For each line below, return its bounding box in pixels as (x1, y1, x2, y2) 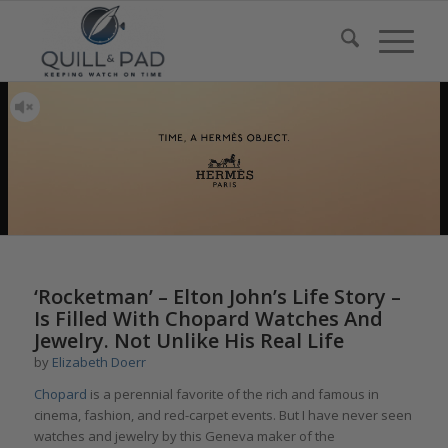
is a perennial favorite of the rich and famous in (86, 385, 379, 404)
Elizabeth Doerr (51, 353, 146, 371)
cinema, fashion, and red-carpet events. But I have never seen (33, 406, 412, 425)
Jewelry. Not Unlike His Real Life (33, 327, 344, 354)
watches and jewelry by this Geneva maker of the (33, 427, 335, 446)
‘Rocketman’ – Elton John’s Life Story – (33, 283, 401, 310)
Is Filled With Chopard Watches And (33, 305, 383, 332)
